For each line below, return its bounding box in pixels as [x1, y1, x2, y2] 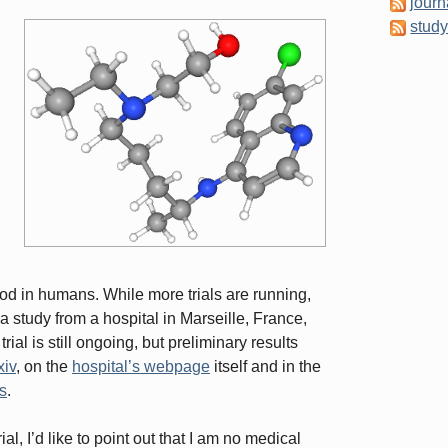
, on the [16, 358, 72, 376]
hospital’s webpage [72, 358, 210, 376]
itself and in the [210, 358, 321, 376]
